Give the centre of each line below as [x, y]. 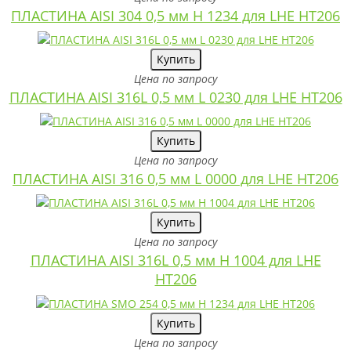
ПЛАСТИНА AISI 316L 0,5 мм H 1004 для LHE [175, 261]
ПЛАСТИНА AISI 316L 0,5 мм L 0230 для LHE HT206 [175, 97]
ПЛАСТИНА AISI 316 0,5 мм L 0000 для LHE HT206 [175, 179]
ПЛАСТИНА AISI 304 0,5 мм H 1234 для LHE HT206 [175, 15]
